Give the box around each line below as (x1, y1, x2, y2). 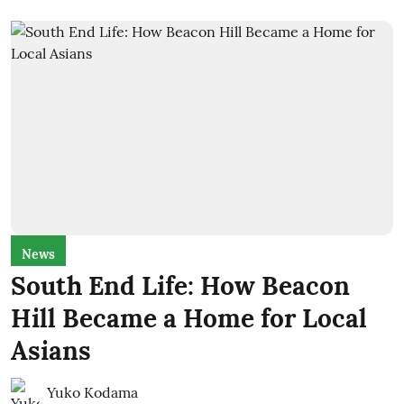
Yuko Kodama (47, 383, 138, 401)
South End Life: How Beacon (11, 270, 350, 302)
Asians (11, 335, 91, 367)
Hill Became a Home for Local (11, 302, 367, 335)
